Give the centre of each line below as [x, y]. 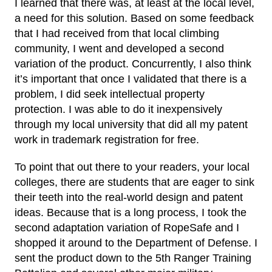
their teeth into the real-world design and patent [129, 197]
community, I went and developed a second [119, 49]
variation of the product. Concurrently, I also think [133, 64]
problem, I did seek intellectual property [110, 94]
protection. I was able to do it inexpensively [118, 109]
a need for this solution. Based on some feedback [134, 18]
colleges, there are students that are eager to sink [134, 182]
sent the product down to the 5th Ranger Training [133, 258]
